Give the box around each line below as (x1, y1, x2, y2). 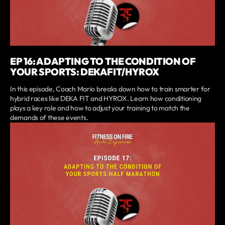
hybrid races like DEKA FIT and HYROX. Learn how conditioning (10, 93, 202, 103)
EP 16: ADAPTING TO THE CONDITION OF (10, 55, 196, 67)
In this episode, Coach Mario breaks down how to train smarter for (10, 84, 210, 93)
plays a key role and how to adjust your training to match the (10, 103, 190, 113)
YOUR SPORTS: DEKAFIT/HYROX (10, 65, 159, 78)
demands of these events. (10, 113, 88, 122)
